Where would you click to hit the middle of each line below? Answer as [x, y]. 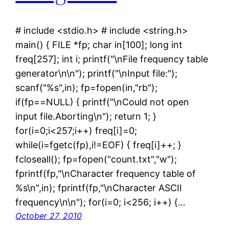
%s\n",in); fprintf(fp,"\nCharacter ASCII [99, 188]
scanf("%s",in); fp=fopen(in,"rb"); [87, 88]
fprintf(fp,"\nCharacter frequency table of [106, 174]
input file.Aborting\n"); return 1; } [86, 117]
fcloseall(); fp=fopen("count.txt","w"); [96, 159]
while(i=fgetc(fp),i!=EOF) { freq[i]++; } [99, 145]
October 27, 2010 [49, 216]
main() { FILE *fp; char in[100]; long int [99, 45]
